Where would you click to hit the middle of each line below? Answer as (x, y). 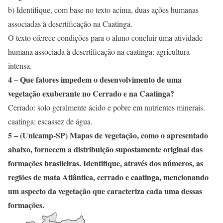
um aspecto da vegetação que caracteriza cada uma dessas (105, 191)
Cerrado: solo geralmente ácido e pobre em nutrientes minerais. (107, 107)
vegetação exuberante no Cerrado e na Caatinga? (91, 93)
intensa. (20, 65)
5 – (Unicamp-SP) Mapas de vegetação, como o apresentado (108, 135)
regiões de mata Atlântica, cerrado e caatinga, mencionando (108, 177)
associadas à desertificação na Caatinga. (70, 24)
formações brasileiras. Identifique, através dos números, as (106, 163)
